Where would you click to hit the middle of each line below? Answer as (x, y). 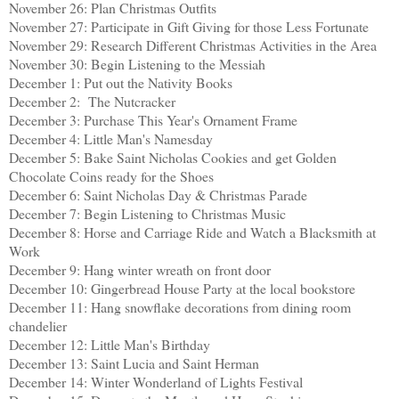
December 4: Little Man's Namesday (111, 139)
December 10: (50, 289)
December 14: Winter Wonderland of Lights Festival (156, 382)
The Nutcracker (130, 102)
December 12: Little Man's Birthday (110, 345)
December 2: (47, 102)
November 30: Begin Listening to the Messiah (137, 64)
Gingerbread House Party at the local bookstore (223, 289)
